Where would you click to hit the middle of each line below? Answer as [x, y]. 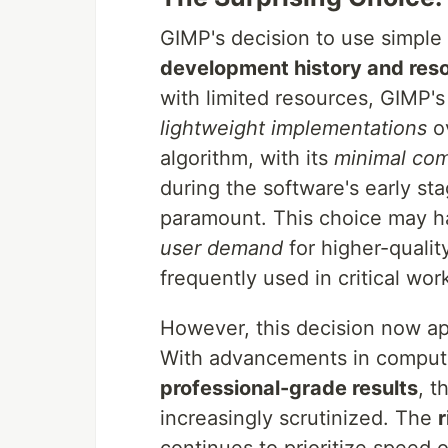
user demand [221, 248]
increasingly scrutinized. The [299, 418]
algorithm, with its [247, 158]
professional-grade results [289, 388]
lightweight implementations [293, 128]
